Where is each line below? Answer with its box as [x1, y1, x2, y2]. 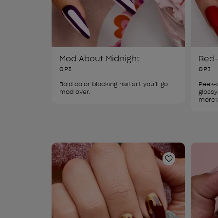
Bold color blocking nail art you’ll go [59, 80, 170, 88]
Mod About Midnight [59, 53, 140, 63]
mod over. [59, 88, 91, 95]
